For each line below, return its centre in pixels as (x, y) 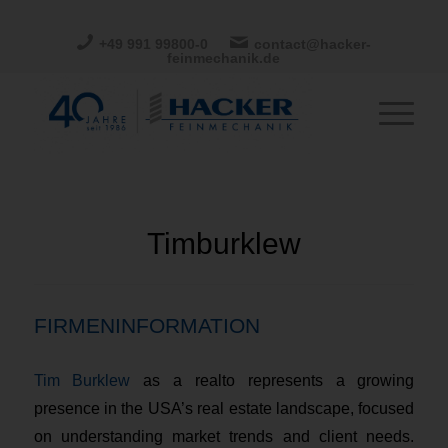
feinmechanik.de (224, 58)
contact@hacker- (312, 44)
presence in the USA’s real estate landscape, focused (224, 408)
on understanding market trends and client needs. (224, 436)
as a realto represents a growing (272, 380)
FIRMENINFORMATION (146, 325)
